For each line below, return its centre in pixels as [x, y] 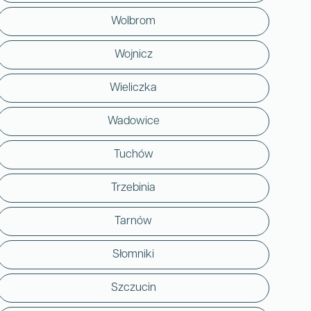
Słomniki [133, 254]
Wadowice [133, 121]
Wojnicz [133, 54]
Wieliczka [133, 88]
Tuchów [133, 154]
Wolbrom [133, 21]
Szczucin [133, 288]
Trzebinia [133, 188]
